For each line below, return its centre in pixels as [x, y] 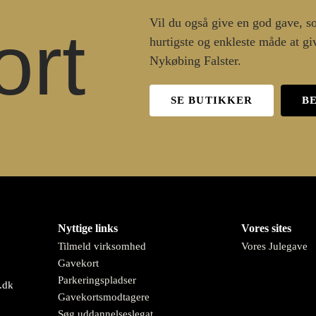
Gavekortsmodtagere [104, 297]
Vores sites [266, 228]
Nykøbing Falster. [195, 61]
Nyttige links [88, 228]
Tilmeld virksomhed [102, 246]
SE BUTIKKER [212, 100]
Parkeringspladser [97, 280]
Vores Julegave [274, 246]
